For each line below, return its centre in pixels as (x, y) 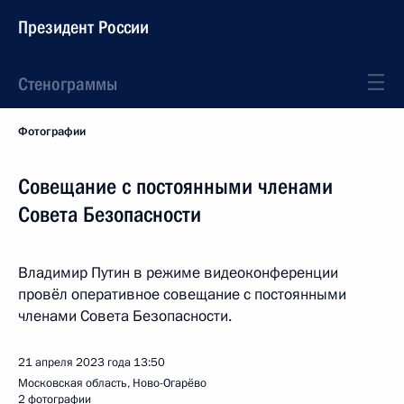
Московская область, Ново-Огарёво (112, 383)
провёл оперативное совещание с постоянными (182, 294)
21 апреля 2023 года (74, 363)
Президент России (83, 27)
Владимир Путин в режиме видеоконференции (178, 273)
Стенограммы (68, 84)
